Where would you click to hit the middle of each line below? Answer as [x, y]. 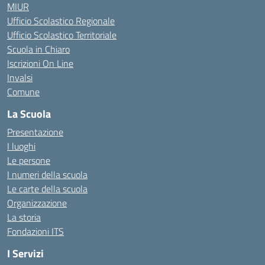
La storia [24, 217]
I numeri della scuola [47, 174]
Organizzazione [37, 203]
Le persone [29, 160]
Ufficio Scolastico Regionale [61, 21]
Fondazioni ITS [35, 231]
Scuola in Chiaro [38, 49]
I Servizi [25, 253]
